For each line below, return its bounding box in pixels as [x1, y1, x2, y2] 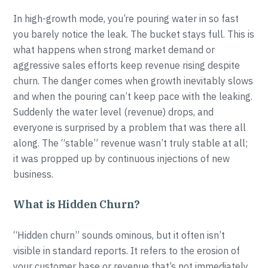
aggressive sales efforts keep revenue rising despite [13, 59, 240, 71]
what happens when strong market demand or [13, 44, 215, 56]
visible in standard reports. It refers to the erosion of [13, 245, 240, 257]
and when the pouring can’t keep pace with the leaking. [13, 90, 253, 102]
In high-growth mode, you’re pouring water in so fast [13, 13, 239, 25]
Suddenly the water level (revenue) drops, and [13, 106, 214, 118]
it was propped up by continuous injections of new [13, 153, 230, 165]
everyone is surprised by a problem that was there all [13, 121, 246, 133]
